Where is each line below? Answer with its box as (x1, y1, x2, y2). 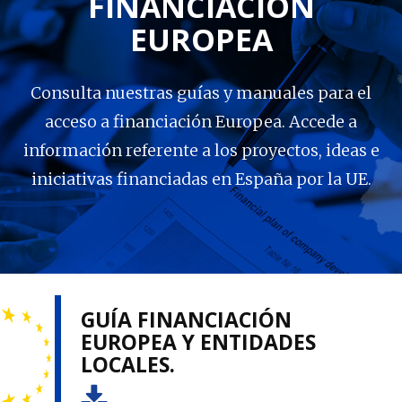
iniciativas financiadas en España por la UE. (31, 168, 371, 189)
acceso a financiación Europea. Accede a (45, 110, 357, 132)
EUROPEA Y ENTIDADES (81, 327, 316, 356)
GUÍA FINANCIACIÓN (81, 304, 292, 334)
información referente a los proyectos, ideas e (22, 139, 380, 161)
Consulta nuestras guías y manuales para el (31, 82, 371, 103)
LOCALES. (81, 349, 175, 379)
